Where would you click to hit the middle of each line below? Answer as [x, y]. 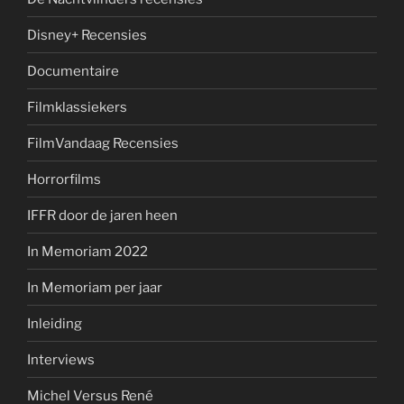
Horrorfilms [64, 179]
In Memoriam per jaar [95, 287]
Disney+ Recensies [87, 35]
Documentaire [73, 71]
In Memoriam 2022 [87, 251]
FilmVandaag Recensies [103, 143]
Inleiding [55, 323]
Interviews [61, 359]
